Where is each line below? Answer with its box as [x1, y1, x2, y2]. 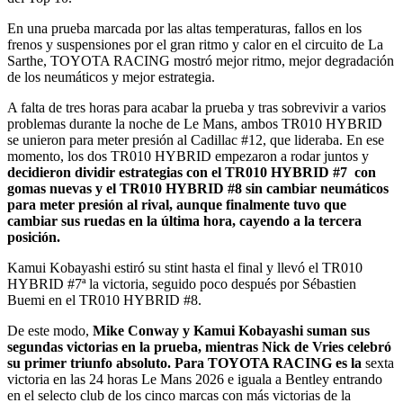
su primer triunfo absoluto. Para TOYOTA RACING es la [7, 354, 365, 371]
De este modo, [7, 322, 93, 338]
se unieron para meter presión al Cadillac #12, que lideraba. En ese [7, 131, 384, 148]
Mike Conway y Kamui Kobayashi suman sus [93, 322, 370, 338]
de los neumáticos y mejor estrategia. [7, 68, 215, 85]
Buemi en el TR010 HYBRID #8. [7, 291, 201, 308]
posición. [7, 228, 60, 245]
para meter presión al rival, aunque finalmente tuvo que [7, 196, 346, 212]
